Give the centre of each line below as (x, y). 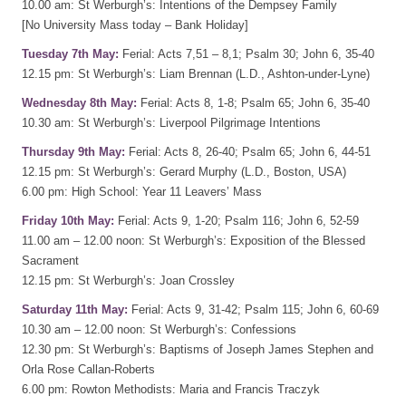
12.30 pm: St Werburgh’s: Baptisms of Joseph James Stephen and (198, 349)
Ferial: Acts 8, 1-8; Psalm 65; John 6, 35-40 (253, 102)
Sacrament (50, 260)
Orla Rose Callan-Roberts (88, 369)
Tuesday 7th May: (70, 53)
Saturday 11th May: (75, 309)
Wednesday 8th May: (79, 102)
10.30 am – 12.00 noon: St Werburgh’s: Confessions (159, 329)
